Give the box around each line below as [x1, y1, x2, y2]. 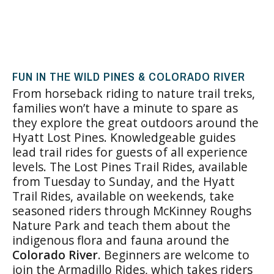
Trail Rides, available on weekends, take [12, 188, 234, 204]
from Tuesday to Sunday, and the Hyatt [12, 173, 235, 190]
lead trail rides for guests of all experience [12, 144, 248, 160]
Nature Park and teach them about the [12, 217, 231, 234]
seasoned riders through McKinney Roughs [12, 202, 251, 219]
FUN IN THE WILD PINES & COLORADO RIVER [12, 68, 245, 84]
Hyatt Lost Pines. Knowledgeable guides [12, 129, 235, 146]
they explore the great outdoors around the [12, 114, 259, 131]
